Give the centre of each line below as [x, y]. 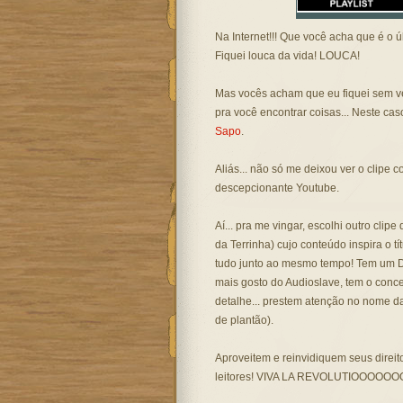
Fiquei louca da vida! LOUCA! [287, 56]
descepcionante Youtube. [277, 188]
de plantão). [244, 320]
